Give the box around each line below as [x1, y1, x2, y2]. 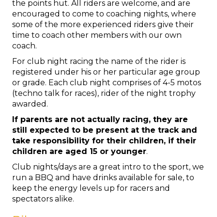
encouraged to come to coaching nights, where [12, 9, 196, 18]
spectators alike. [12, 194, 74, 203]
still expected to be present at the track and [12, 125, 197, 135]
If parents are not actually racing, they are [12, 115, 188, 124]
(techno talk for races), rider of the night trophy [12, 89, 196, 98]
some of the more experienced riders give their [12, 20, 194, 29]
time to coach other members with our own [12, 31, 182, 40]
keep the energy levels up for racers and [12, 184, 170, 193]
